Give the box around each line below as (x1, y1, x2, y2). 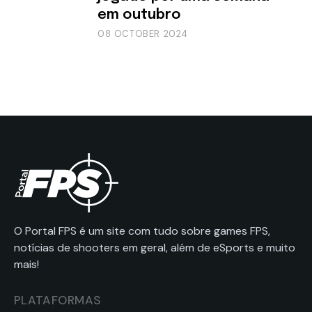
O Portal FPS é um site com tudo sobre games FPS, (14, 223, 270, 238)
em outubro (97, 7, 181, 22)
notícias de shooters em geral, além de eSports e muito (14, 240, 295, 255)
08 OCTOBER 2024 (97, 27, 188, 40)
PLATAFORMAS (14, 292, 102, 308)
